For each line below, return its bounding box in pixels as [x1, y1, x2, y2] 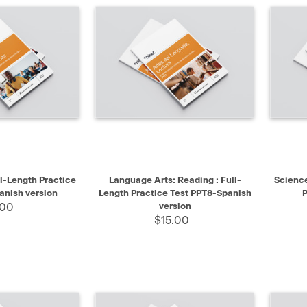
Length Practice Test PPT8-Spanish [98, 188, 251, 199]
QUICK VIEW [107, 170, 160, 180]
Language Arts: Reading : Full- [108, 175, 241, 186]
